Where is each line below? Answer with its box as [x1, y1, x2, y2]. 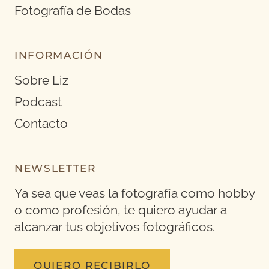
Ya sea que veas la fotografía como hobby [14, 186, 255, 201]
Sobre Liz [14, 73, 68, 88]
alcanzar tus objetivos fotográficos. [14, 220, 215, 235]
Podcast [14, 95, 62, 110]
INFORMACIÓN [14, 49, 103, 62]
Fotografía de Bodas [14, 4, 131, 19]
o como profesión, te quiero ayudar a [14, 203, 227, 218]
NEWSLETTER [14, 162, 96, 175]
